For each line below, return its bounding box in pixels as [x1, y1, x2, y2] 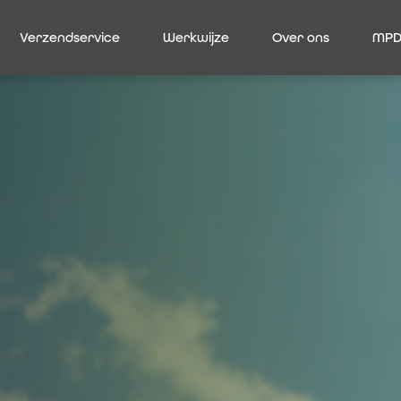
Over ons [272, 30, 329, 46]
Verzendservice [20, 30, 120, 46]
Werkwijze [163, 30, 229, 46]
